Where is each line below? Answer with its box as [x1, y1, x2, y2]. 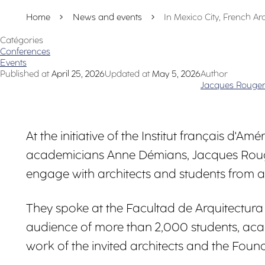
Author [201, 69, 228, 80]
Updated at [105, 69, 150, 80]
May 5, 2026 [152, 69, 201, 80]
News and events [72, 12, 142, 23]
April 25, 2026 [51, 69, 105, 80]
